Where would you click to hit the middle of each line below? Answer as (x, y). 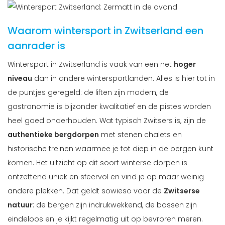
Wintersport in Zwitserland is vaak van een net (91, 65)
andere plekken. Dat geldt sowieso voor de (86, 191)
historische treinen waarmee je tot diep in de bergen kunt (110, 149)
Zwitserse (182, 191)
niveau (20, 79)
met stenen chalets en (140, 135)
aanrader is (36, 46)
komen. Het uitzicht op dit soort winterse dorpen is (97, 163)
